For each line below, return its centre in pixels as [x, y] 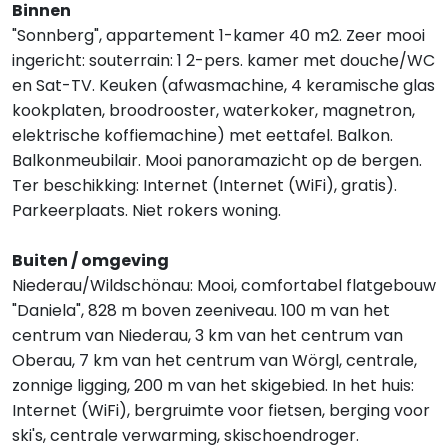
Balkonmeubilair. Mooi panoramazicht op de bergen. [217, 160]
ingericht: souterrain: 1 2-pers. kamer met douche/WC [223, 60]
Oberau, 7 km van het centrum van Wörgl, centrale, [214, 360]
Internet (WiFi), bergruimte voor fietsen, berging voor [221, 410]
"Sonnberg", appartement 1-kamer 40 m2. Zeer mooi [218, 35]
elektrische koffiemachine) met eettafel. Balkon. [202, 135]
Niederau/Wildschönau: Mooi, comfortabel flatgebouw [224, 285]
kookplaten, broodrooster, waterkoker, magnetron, [213, 110]
